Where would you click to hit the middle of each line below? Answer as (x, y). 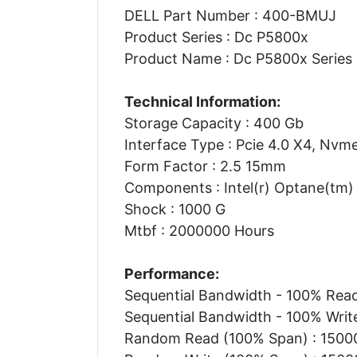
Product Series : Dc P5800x (216, 37)
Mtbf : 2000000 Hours (199, 230)
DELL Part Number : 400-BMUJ (230, 15)
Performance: (171, 273)
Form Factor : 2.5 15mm (205, 166)
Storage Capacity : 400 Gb (214, 123)
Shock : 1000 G (175, 209)
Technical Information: (202, 101)
